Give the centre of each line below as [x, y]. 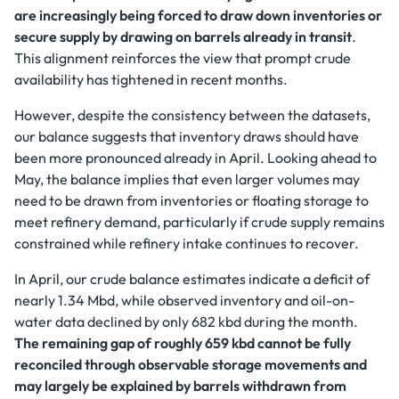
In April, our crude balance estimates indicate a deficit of [192, 279]
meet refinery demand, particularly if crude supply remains [199, 222]
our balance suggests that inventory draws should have [187, 136]
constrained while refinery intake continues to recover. [187, 243]
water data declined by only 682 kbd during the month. [186, 322]
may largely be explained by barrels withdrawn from [180, 386]
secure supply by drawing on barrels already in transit [183, 37]
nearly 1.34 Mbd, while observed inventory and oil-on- [184, 300]
